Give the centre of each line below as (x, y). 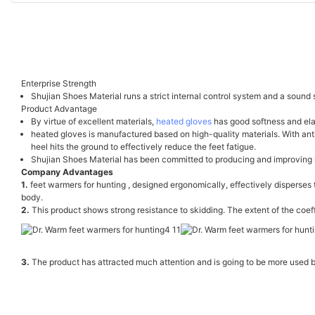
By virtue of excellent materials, (94, 121)
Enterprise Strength (59, 83)
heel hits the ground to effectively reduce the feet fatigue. (144, 146)
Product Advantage (59, 108)
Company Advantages (67, 172)
